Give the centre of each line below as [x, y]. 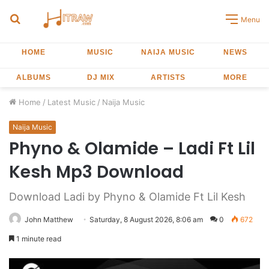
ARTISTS [168, 77]
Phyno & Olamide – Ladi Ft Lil [132, 149]
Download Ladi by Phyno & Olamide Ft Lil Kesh [127, 197]
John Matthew [49, 219]
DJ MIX [101, 77]
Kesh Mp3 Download [96, 172]
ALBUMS [34, 77]
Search [36, 18]
